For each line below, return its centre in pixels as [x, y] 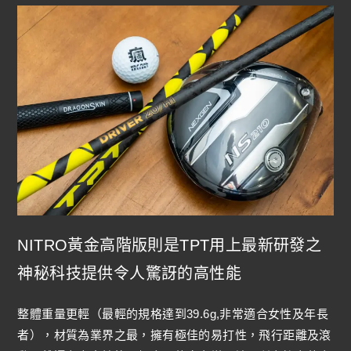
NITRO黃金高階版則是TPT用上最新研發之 [170, 246]
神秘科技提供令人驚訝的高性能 [130, 274]
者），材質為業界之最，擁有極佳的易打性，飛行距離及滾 [174, 335]
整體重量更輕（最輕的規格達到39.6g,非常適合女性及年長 [173, 314]
